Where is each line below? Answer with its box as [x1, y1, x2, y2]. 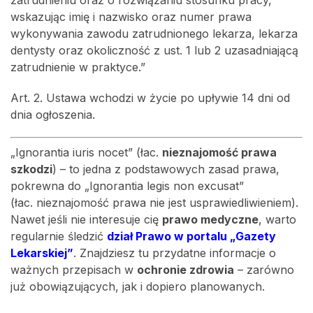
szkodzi [10, 162, 52, 176]
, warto [259, 212, 296, 226]
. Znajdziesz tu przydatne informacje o [73, 246, 276, 260]
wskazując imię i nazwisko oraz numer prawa [10, 10, 252, 24]
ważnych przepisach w [10, 263, 137, 277]
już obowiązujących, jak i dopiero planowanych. [10, 279, 265, 293]
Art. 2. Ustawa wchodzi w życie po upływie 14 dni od [10, 91, 290, 105]
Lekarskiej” [10, 246, 73, 260]
